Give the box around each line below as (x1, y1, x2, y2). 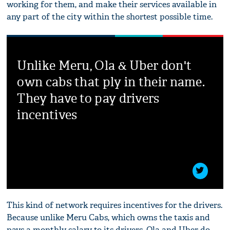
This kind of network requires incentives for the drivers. (7, 199, 223, 210)
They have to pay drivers (17, 90, 160, 106)
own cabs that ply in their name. (17, 74, 205, 90)
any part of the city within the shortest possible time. (7, 11, 213, 22)
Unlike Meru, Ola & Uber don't (17, 57, 192, 73)
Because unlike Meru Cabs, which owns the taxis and (7, 212, 210, 223)
